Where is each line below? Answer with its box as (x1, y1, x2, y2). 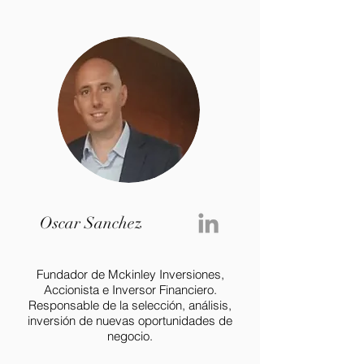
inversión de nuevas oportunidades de (28, 313, 232, 328)
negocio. (107, 328, 153, 344)
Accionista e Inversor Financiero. (43, 282, 217, 297)
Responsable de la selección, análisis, (28, 297, 232, 313)
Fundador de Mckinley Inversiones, (36, 266, 224, 282)
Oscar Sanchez (40, 213, 142, 233)
